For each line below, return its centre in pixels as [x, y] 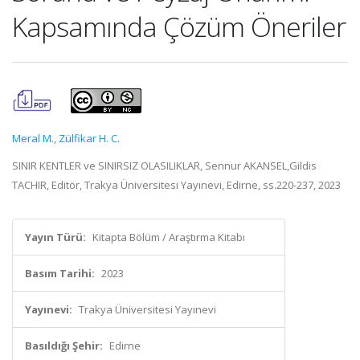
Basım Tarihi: [60, 273]
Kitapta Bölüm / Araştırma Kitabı [169, 237]
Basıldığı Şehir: [64, 346]
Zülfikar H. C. [89, 138]
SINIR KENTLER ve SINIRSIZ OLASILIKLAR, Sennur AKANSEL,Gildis [164, 166]
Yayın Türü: [55, 237]
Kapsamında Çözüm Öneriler [179, 27]
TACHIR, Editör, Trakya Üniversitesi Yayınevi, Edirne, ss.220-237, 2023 [176, 185]
